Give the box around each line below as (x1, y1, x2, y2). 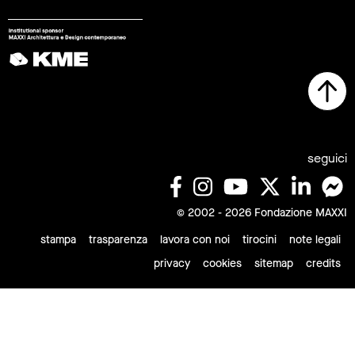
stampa (40, 231, 76, 247)
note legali (289, 231, 341, 247)
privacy (154, 255, 190, 271)
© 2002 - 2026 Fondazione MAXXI (177, 204, 347, 220)
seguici (307, 149, 347, 166)
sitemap (254, 255, 293, 271)
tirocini (242, 231, 277, 247)
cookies (203, 255, 242, 271)
